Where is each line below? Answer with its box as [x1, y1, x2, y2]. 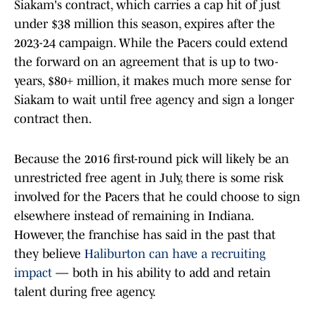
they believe [14, 247, 84, 262]
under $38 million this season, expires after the [14, 17, 275, 32]
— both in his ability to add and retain [52, 266, 271, 281]
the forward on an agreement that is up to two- [14, 55, 278, 70]
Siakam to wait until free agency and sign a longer [14, 93, 294, 108]
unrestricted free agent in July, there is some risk [14, 171, 283, 186]
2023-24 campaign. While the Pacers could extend [14, 36, 288, 51]
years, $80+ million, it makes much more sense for [14, 74, 291, 89]
